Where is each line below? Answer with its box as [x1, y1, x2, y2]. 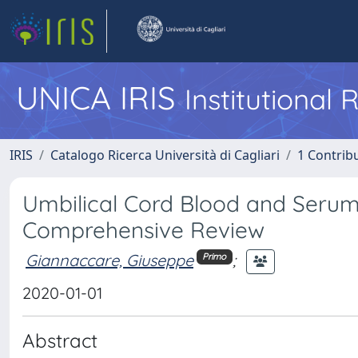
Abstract [22, 328, 97, 352]
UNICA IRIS [16, 78, 185, 117]
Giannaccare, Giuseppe [26, 249, 193, 270]
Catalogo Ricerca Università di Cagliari [50, 146, 280, 164]
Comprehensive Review [22, 216, 265, 244]
